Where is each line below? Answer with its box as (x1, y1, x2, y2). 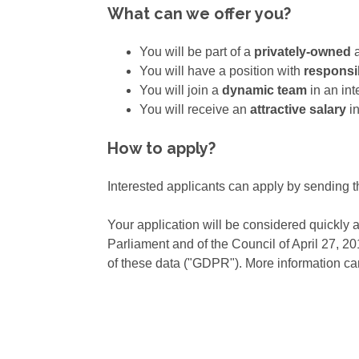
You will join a (139, 83, 223, 98)
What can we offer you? (107, 4, 292, 24)
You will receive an (139, 103, 251, 117)
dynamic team (222, 83, 308, 98)
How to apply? (107, 139, 216, 159)
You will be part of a (139, 45, 255, 59)
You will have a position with (139, 64, 305, 79)
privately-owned (254, 45, 352, 59)
